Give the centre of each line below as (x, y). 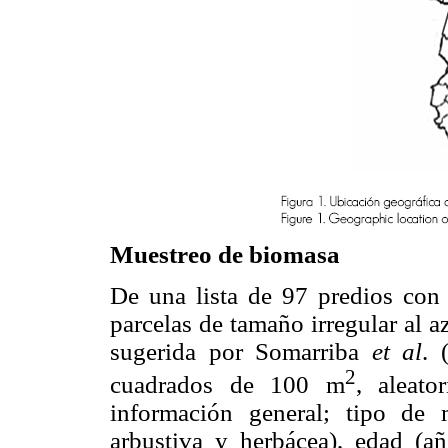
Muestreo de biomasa (225, 255)
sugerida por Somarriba (241, 352)
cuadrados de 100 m (227, 385)
